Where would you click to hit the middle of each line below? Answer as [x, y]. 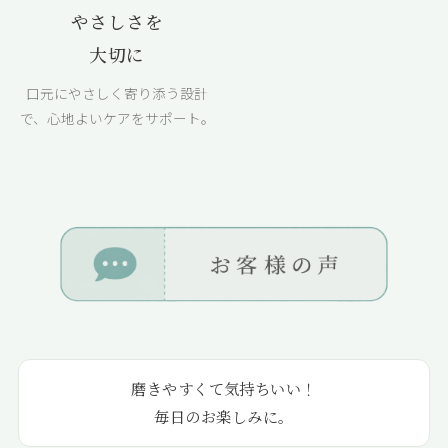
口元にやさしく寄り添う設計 [117, 93]
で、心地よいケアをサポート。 [117, 118]
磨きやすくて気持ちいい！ [224, 388]
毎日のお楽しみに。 [224, 416]
